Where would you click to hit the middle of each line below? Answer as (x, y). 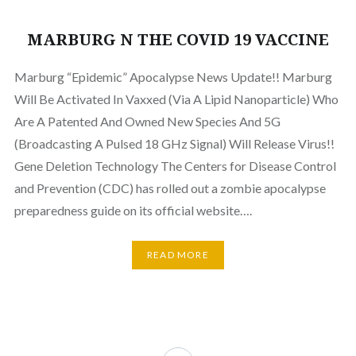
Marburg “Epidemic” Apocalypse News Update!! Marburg (173, 76)
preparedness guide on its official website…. (133, 210)
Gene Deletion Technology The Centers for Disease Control (175, 165)
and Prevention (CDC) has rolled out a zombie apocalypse (170, 188)
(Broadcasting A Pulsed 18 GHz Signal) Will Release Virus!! (174, 143)
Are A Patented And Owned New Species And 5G (147, 121)
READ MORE (178, 255)
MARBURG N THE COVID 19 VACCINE (178, 39)
